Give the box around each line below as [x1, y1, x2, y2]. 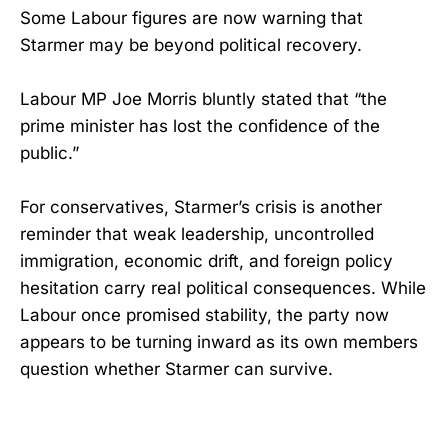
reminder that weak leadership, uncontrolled [20, 223, 374, 244]
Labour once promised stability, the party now [20, 304, 389, 325]
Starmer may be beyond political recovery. [20, 34, 362, 55]
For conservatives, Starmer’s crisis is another [20, 196, 382, 217]
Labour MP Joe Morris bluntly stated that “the [20, 88, 387, 109]
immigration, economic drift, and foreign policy [20, 250, 393, 271]
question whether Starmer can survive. [20, 358, 333, 379]
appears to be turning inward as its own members [20, 331, 418, 352]
